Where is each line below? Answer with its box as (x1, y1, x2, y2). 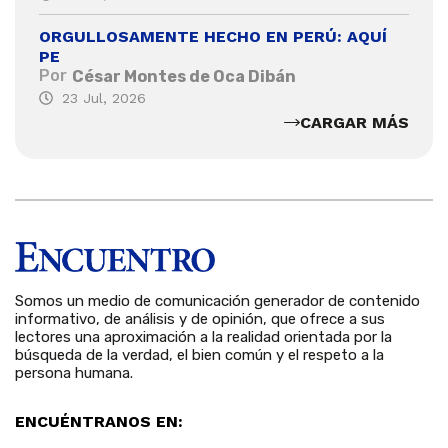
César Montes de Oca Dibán (72, 67, 296, 87)
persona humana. (15, 363, 133, 382)
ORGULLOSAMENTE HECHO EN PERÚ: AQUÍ (39, 27, 387, 47)
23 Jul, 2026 (61, 90, 146, 107)
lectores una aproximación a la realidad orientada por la (15, 327, 392, 346)
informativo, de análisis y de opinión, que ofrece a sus (15, 309, 385, 328)
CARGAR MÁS (300, 112, 409, 132)
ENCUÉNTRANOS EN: (15, 411, 183, 431)
